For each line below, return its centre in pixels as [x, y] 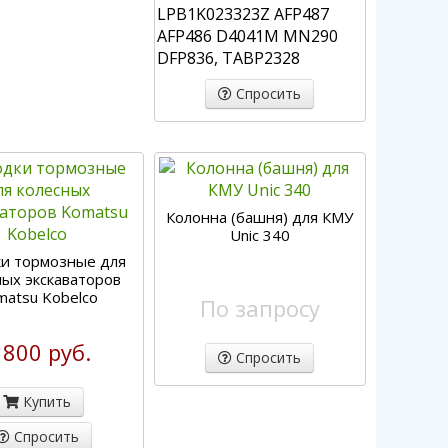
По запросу [259, 308]
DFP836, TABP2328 [228, 58]
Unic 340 [259, 235]
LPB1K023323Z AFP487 [242, 14]
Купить [45, 401]
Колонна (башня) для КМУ [260, 217]
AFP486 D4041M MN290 [247, 36]
